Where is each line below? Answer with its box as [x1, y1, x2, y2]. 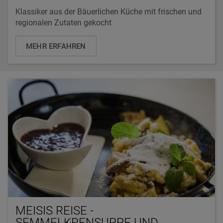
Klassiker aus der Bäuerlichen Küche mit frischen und [15, 7, 202, 17]
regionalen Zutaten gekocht [15, 18, 111, 28]
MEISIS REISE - [15, 203, 94, 218]
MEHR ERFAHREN [26, 42, 86, 51]
